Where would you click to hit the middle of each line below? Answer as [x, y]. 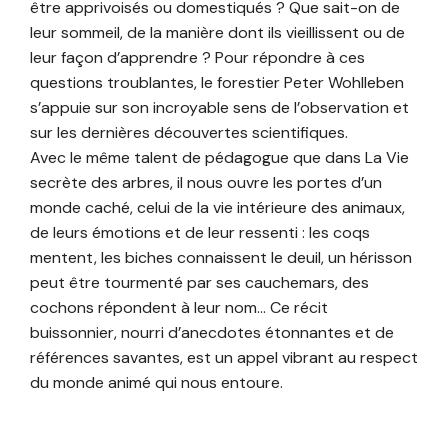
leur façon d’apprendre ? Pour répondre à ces [197, 58]
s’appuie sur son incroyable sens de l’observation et [219, 108]
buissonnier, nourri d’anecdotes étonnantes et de [212, 333]
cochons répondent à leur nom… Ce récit [179, 308]
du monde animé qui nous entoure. [156, 383]
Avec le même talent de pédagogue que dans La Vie [219, 158]
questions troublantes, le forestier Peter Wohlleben [217, 83]
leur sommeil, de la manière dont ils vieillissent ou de [217, 33]
